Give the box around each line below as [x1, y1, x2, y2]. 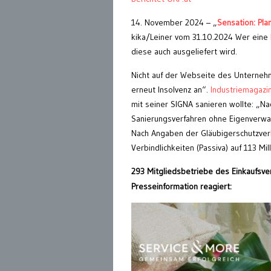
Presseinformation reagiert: [131, 181, 232, 192]
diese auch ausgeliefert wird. [131, 46, 237, 57]
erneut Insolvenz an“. [131, 84, 211, 96]
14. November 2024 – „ [131, 17, 217, 28]
